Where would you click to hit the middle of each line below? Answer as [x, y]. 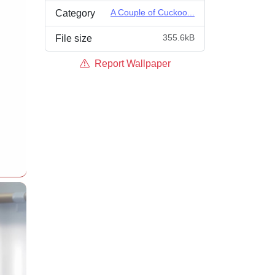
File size [74, 38]
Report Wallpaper [131, 64]
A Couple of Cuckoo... [153, 12]
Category [75, 13]
